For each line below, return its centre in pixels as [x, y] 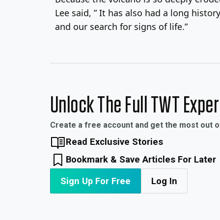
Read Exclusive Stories [115, 142]
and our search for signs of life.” [121, 26]
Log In [164, 181]
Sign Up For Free [96, 181]
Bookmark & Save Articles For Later [141, 160]
